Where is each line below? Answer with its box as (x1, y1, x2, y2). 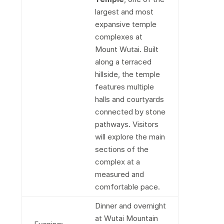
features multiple (94, 82, 154, 91)
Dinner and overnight (94, 201, 166, 210)
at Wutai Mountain (94, 213, 158, 223)
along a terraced (94, 57, 151, 66)
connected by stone (94, 107, 165, 116)
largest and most (94, 7, 153, 16)
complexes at (94, 32, 142, 41)
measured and (94, 169, 144, 179)
